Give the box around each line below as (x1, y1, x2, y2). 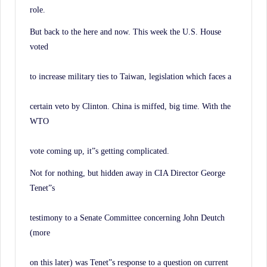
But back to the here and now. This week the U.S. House (30, 26, 221, 36)
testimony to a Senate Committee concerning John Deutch (30, 212, 225, 222)
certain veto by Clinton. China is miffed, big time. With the (30, 101, 231, 111)
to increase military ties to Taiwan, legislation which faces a (30, 71, 231, 81)
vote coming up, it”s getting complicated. (30, 145, 169, 156)
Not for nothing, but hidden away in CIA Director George (30, 167, 225, 178)
